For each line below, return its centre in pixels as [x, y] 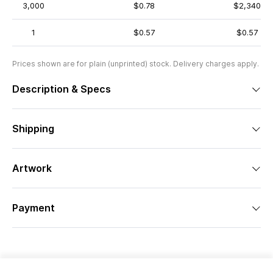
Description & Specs [62, 89]
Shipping [33, 129]
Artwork [32, 168]
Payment [34, 208]
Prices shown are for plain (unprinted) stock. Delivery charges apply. [136, 64]
